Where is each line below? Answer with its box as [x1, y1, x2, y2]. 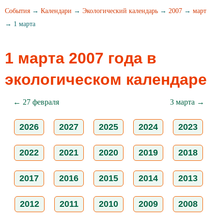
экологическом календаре [5, 71, 207, 88]
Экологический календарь [82, 7, 158, 15]
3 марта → [170, 98, 204, 106]
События [5, 7, 30, 15]
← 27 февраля [13, 98, 59, 106]
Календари [41, 7, 72, 15]
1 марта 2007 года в [5, 49, 156, 67]
